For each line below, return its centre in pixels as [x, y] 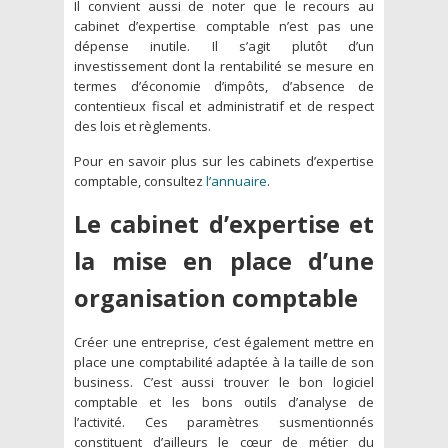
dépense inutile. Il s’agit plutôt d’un [224, 45]
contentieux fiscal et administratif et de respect [224, 105]
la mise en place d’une [224, 260]
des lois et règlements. [142, 125]
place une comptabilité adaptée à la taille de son [224, 361]
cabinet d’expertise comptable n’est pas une [224, 25]
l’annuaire [236, 180]
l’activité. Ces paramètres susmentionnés [224, 421]
